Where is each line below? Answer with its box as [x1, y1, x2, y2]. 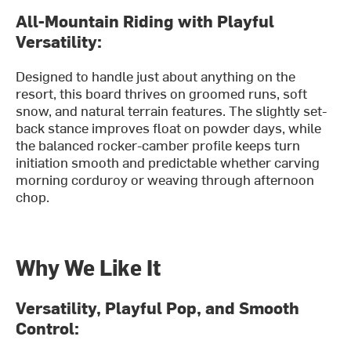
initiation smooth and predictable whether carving [16, 151, 320, 172]
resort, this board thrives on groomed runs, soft [16, 82, 308, 103]
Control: [16, 317, 80, 339]
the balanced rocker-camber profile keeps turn [16, 134, 301, 154]
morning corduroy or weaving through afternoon [16, 168, 315, 189]
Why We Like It [16, 252, 161, 282]
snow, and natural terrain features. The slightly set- [16, 100, 327, 120]
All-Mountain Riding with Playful [16, 9, 275, 31]
